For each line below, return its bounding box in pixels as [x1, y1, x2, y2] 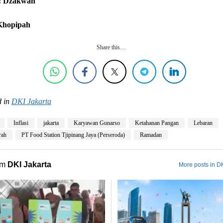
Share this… [97, 43, 126, 51]
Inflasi [13, 119, 28, 126]
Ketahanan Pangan [134, 119, 179, 126]
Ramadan [139, 131, 162, 138]
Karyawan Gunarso [73, 119, 120, 126]
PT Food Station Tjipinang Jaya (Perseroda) [21, 131, 125, 138]
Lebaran [193, 119, 213, 126]
